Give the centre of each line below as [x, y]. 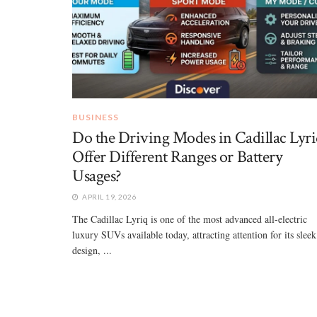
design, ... [92, 250]
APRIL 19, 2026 [108, 196]
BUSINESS [96, 117]
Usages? [97, 175]
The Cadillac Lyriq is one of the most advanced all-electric [190, 219]
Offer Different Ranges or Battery [178, 156]
